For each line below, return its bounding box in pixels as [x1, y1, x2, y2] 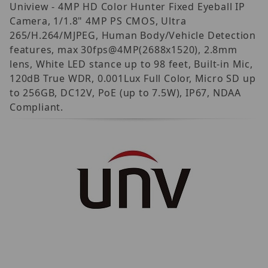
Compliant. [10, 100, 64, 114]
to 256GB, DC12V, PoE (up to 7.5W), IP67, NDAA [10, 86, 241, 99]
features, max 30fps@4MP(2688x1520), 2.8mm [10, 42, 237, 56]
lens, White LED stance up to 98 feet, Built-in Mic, [10, 57, 253, 71]
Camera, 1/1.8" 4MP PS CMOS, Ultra [10, 14, 187, 28]
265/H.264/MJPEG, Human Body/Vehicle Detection [10, 28, 256, 42]
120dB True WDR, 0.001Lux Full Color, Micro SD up [10, 71, 256, 85]
